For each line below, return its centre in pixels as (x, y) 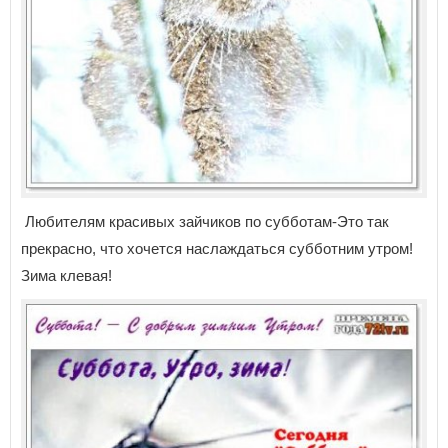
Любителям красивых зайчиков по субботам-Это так (205, 221)
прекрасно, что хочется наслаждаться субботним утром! (217, 248)
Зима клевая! (66, 275)
